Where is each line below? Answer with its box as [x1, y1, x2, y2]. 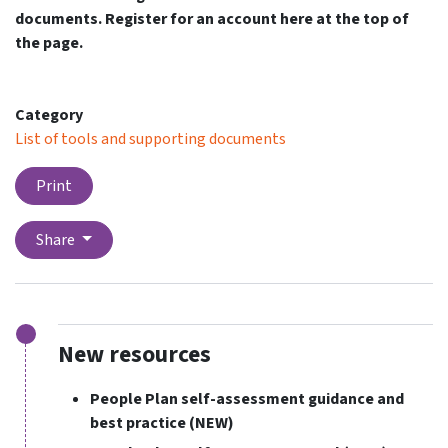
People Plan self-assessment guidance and [90, 387, 404, 410]
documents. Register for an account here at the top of [15, 8, 409, 30]
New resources [58, 338, 211, 371]
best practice [90, 411, 186, 434]
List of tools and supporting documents [15, 128, 286, 150]
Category [15, 104, 83, 126]
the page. [15, 32, 83, 54]
